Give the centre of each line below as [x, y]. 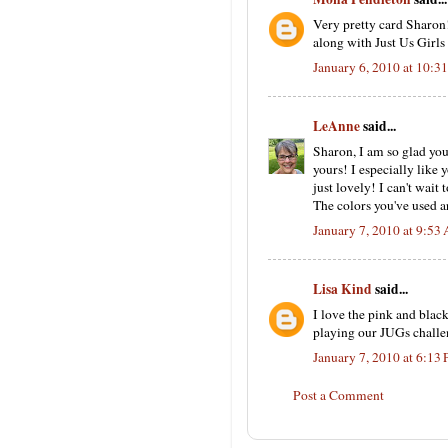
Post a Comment [338, 394]
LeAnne [336, 126]
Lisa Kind [342, 289]
